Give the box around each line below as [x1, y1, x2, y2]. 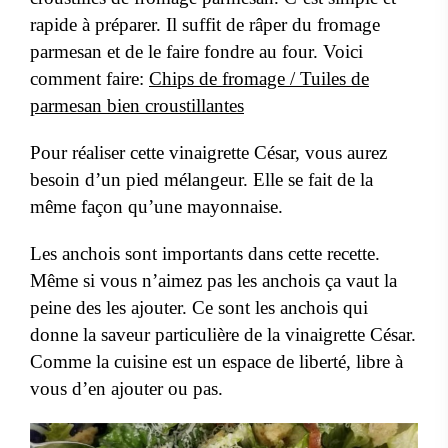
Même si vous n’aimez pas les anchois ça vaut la [30, 270, 397, 292]
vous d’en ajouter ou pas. [30, 378, 223, 400]
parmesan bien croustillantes [30, 95, 244, 117]
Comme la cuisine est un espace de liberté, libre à [30, 351, 403, 373]
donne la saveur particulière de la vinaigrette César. [30, 324, 416, 346]
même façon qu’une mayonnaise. [30, 196, 288, 218]
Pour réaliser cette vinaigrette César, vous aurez [30, 142, 387, 164]
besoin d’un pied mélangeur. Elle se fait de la [30, 169, 373, 191]
